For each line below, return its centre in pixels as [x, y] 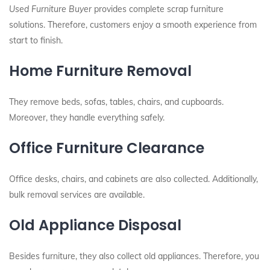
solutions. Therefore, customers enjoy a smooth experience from [133, 25]
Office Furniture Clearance [107, 148]
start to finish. [36, 40]
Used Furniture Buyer [50, 9]
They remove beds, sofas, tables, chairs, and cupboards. [116, 102]
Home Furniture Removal [100, 71]
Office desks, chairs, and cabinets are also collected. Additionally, [133, 179]
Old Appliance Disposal [95, 225]
